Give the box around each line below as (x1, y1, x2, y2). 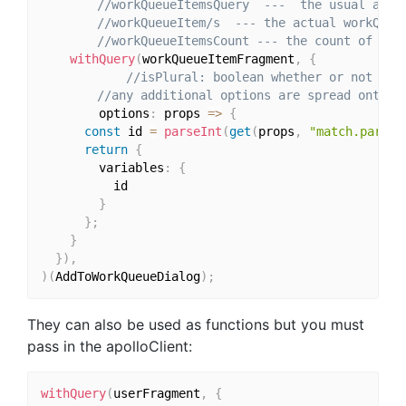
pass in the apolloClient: (27, 336, 192, 355)
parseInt (163, 124, 222, 140)
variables (40, 160, 164, 176)
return (83, 142, 128, 158)
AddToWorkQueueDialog (54, 269, 200, 285)
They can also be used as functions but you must (27, 314, 364, 333)
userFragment (112, 386, 200, 401)
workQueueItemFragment (141, 52, 295, 67)
